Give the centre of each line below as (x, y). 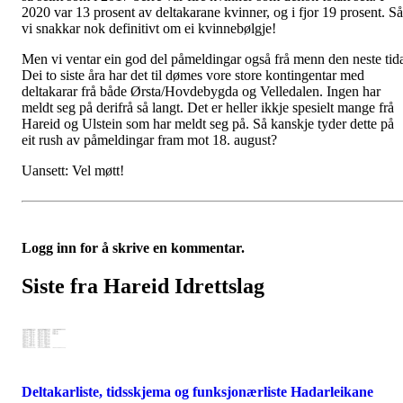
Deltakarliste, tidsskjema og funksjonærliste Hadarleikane (197, 392)
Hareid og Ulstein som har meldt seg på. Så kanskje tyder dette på (208, 124)
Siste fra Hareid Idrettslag (143, 286)
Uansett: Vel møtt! (73, 170)
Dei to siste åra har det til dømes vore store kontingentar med (193, 75)
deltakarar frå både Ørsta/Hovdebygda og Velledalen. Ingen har (201, 91)
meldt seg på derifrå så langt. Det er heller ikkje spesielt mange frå (208, 107)
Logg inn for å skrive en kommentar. (133, 248)
